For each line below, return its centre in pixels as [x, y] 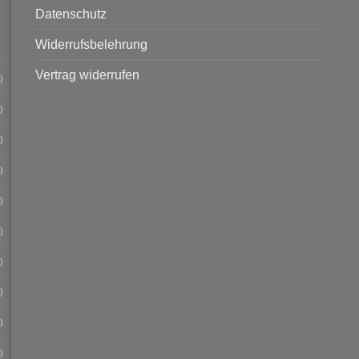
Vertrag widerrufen [87, 75]
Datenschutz [71, 14]
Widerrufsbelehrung [91, 45]
